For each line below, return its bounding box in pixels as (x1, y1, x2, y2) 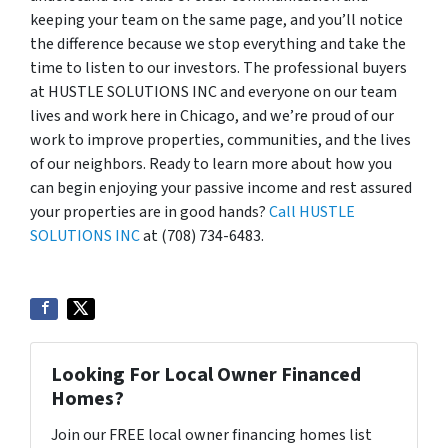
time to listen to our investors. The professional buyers (30, 57, 407, 79)
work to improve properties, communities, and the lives (30, 129, 411, 151)
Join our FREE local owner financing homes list (51, 424, 372, 446)
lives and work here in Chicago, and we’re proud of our (30, 105, 394, 127)
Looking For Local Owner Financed (51, 361, 361, 389)
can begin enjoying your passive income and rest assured (30, 177, 412, 199)
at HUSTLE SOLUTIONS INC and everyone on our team (30, 81, 397, 103)
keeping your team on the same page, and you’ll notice (30, 9, 403, 31)
